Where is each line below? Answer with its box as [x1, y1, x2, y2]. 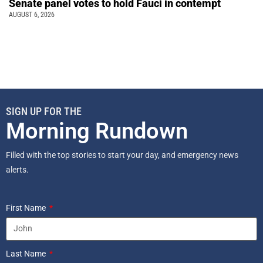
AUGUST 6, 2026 [9, 10, 55, 19]
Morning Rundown [6, 117, 188, 144]
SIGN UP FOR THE [6, 104, 82, 117]
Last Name [6, 248, 48, 258]
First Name [6, 203, 48, 213]
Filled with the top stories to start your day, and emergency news [6, 150, 238, 160]
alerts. [6, 164, 31, 174]
